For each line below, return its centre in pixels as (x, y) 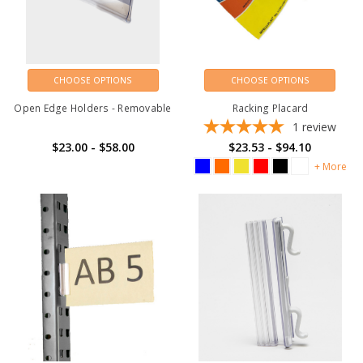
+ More (331, 166)
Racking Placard (270, 109)
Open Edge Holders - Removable (93, 109)
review (320, 127)
